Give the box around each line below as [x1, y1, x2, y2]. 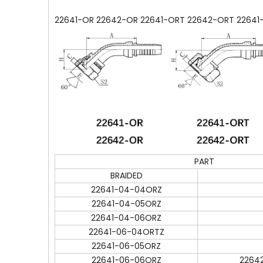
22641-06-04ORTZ [88, 226, 164, 238]
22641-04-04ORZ [90, 184, 162, 195]
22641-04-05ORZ [91, 198, 161, 210]
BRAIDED [110, 170, 143, 181]
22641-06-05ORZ [92, 240, 161, 252]
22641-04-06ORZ [91, 212, 161, 224]
